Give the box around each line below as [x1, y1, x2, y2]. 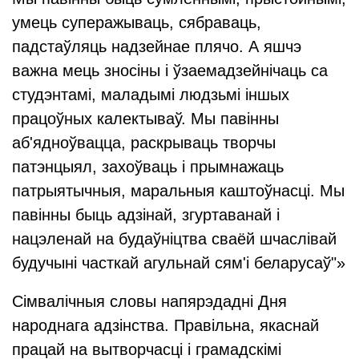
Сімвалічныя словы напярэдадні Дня [12, 292, 287, 310]
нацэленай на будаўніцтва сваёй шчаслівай [12, 230, 337, 248]
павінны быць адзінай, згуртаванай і [12, 206, 280, 224]
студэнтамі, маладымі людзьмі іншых [12, 86, 289, 103]
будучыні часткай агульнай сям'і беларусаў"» [12, 254, 345, 272]
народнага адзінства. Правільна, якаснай [12, 317, 319, 334]
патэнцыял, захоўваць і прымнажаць [12, 158, 284, 175]
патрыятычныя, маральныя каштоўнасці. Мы [12, 182, 345, 200]
